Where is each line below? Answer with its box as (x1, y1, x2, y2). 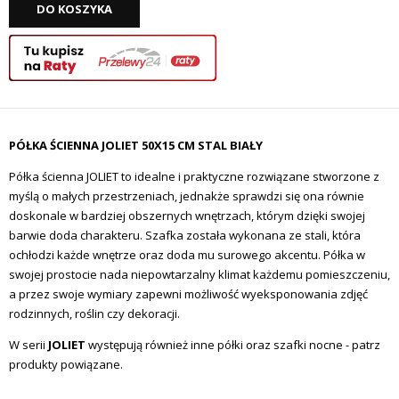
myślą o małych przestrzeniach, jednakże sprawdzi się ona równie (9, 188, 364, 205)
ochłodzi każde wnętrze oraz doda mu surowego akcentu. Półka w (9, 247, 365, 264)
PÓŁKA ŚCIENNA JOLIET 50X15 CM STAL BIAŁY (9, 137, 263, 154)
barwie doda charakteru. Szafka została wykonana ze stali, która (9, 227, 361, 244)
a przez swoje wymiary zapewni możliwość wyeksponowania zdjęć (9, 286, 368, 303)
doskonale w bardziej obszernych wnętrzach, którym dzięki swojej (9, 208, 365, 224)
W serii (9, 337, 48, 354)
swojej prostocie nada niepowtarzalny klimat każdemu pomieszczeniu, (9, 266, 390, 283)
